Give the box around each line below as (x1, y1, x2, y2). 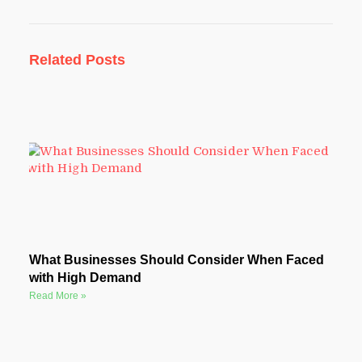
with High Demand (28, 271, 141, 285)
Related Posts (28, 51, 125, 68)
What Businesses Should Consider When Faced (28, 253, 324, 267)
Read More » (28, 290, 86, 302)
